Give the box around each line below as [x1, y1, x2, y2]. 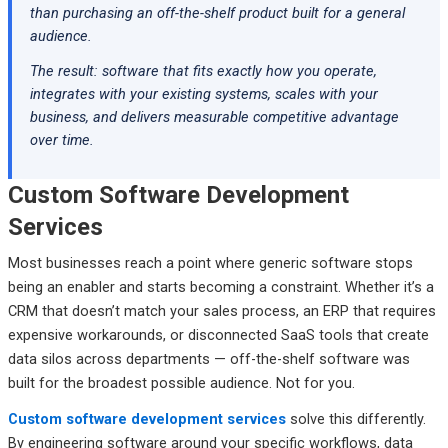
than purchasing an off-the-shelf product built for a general [29, 4, 405, 22]
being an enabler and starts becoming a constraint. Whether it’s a [7, 278, 434, 296]
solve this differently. [285, 410, 426, 428]
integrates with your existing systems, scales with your [29, 85, 378, 103]
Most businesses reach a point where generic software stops [7, 254, 413, 272]
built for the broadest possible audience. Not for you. [7, 374, 355, 392]
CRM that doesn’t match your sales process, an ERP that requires [7, 302, 436, 320]
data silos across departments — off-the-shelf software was [7, 350, 410, 368]
